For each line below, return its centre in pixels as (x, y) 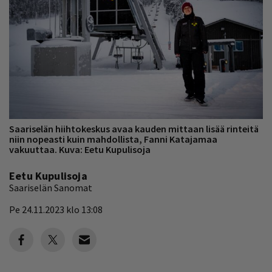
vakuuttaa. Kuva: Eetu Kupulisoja (80, 149)
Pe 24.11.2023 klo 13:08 (56, 209)
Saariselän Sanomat (51, 187)
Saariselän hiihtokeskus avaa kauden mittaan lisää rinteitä (134, 128)
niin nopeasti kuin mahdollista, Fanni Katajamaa (113, 139)
